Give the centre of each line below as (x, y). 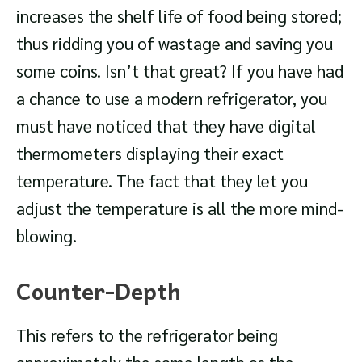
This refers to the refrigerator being (147, 335)
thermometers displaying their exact (150, 153)
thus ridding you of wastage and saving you (175, 43)
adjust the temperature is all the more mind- (180, 208)
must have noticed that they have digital (166, 125)
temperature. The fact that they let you (162, 180)
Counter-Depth (99, 291)
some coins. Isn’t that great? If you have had (180, 70)
